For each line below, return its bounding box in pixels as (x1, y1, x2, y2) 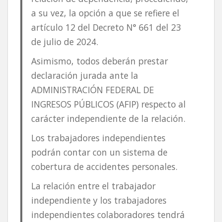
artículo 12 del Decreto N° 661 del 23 (31, 21, 181, 33)
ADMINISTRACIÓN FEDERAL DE (31, 83, 154, 96)
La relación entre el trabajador (31, 179, 156, 192)
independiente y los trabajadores (31, 194, 166, 206)
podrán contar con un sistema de (31, 146, 167, 158)
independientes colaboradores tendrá (31, 208, 185, 221)
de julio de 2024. (31, 35, 98, 48)
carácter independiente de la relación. (31, 112, 185, 124)
